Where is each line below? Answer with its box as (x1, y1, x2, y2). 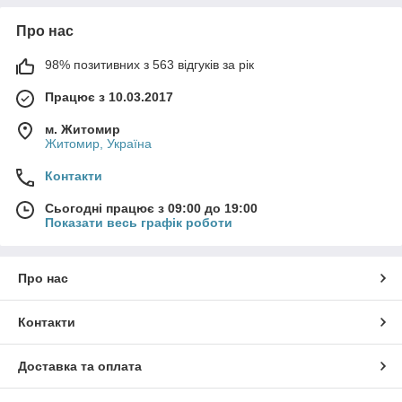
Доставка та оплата (18, 359, 142, 373)
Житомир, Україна (45, 136, 152, 151)
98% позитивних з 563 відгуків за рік (45, 57, 254, 72)
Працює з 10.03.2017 (45, 90, 173, 104)
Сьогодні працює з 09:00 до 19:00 (45, 201, 258, 215)
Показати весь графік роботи (45, 215, 232, 230)
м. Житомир (45, 122, 120, 136)
